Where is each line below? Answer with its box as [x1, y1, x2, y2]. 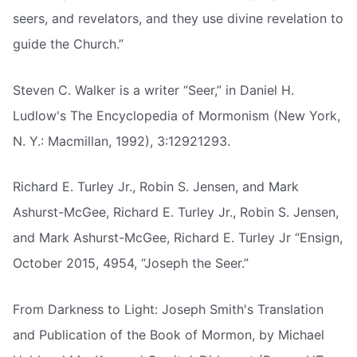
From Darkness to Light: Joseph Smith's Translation [13, 300, 324, 317]
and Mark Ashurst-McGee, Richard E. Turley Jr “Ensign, [13, 229, 343, 246]
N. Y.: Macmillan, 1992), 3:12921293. [13, 132, 230, 149]
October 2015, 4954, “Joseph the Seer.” [13, 255, 249, 272]
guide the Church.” [13, 35, 124, 52]
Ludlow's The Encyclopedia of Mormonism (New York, [13, 107, 340, 124]
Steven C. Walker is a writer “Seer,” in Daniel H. [13, 81, 294, 98]
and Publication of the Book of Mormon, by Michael [13, 326, 324, 343]
